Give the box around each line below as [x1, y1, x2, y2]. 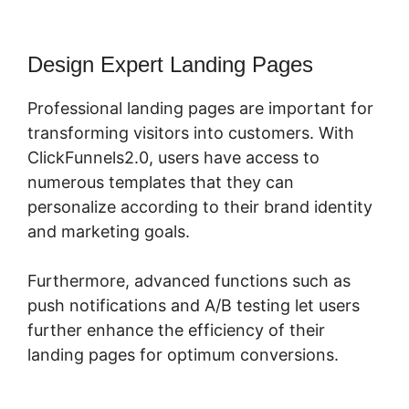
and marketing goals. [27, 222, 190, 242]
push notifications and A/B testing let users [27, 296, 360, 316]
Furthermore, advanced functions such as [27, 271, 351, 291]
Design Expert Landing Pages [27, 52, 313, 78]
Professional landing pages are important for [27, 99, 373, 119]
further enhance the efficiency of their [27, 320, 325, 341]
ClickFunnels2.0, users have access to [27, 148, 320, 168]
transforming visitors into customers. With [27, 123, 354, 143]
